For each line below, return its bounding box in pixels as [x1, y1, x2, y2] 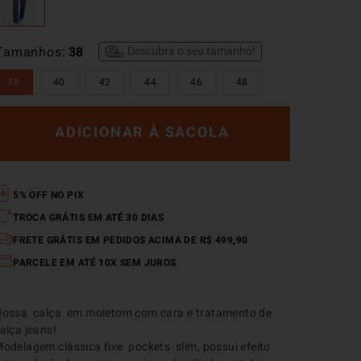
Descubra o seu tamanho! [127, 43, 255, 60]
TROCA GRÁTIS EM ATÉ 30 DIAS [13, 210, 164, 225]
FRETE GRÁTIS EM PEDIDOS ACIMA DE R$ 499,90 [13, 233, 248, 247]
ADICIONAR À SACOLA [55, 122, 230, 144]
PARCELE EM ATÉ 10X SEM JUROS [13, 255, 176, 270]
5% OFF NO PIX [13, 188, 85, 202]
